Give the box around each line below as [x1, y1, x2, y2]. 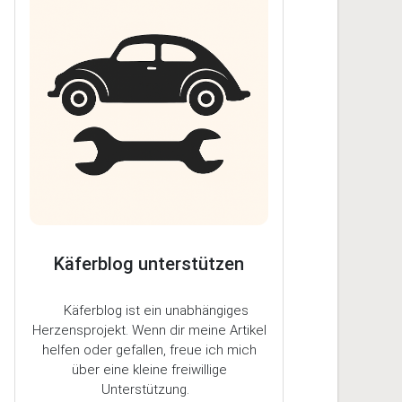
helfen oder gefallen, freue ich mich [41, 341, 257, 358]
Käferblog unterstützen [54, 252, 244, 275]
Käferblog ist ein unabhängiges [49, 301, 249, 319]
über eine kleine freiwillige [71, 361, 227, 378]
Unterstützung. [101, 380, 197, 398]
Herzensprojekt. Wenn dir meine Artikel [31, 321, 267, 338]
